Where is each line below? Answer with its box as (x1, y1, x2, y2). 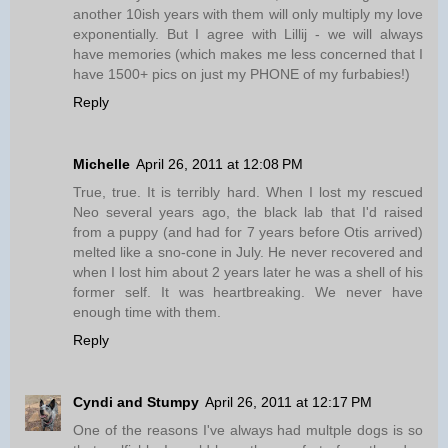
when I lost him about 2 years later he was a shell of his (73, 264, 423, 281)
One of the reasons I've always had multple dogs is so (73, 422, 423, 439)
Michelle (73, 156, 130, 173)
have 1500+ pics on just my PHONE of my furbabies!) (73, 66, 410, 83)
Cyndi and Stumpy (73, 394, 199, 411)
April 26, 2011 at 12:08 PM (136, 156, 303, 173)
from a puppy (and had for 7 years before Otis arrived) (73, 224, 423, 241)
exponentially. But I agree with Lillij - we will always (73, 26, 423, 43)
